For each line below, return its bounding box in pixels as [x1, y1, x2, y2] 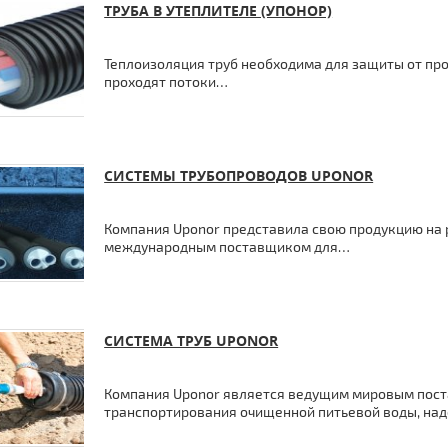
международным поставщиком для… [104, 238, 351, 255]
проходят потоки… [104, 73, 229, 90]
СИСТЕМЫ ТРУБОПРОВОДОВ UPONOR [104, 166, 374, 185]
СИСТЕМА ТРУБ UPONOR [104, 331, 279, 350]
